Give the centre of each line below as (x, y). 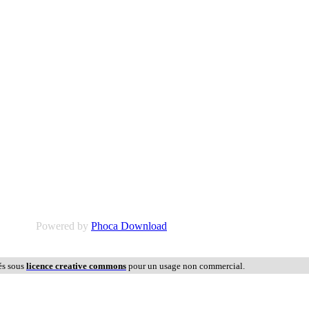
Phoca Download (129, 226)
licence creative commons (76, 266)
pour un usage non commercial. (186, 266)
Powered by (63, 226)
